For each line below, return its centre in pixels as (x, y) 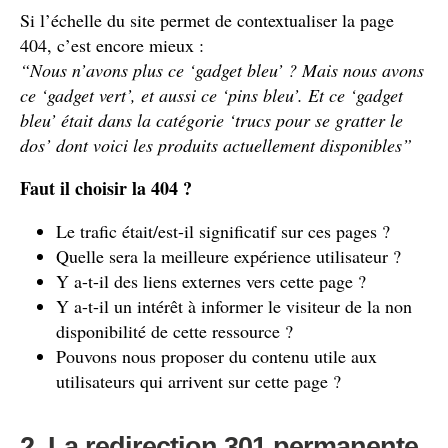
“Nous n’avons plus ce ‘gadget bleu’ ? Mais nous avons (222, 70)
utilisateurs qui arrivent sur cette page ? (198, 381)
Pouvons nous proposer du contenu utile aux (216, 356)
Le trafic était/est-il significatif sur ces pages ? (223, 231)
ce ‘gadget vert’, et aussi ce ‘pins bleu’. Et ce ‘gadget (211, 95)
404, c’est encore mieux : (112, 45)
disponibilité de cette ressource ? (174, 331)
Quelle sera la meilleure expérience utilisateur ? (228, 256)
